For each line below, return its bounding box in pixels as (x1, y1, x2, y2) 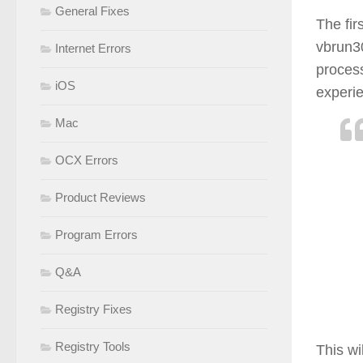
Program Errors (55, 228, 138, 242)
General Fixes (55, 4, 130, 19)
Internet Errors (55, 41, 131, 56)
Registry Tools (55, 340, 130, 354)
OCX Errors (55, 153, 118, 168)
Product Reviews (55, 190, 146, 205)
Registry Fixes (55, 302, 132, 317)
